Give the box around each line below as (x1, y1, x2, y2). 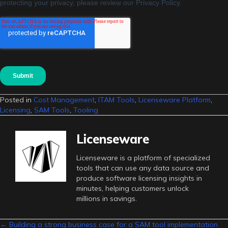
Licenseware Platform (138, 95, 211, 104)
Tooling (73, 105, 98, 115)
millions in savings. (76, 193, 137, 203)
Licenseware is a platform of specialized (76, 153, 210, 162)
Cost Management (34, 95, 95, 104)
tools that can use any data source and (76, 163, 209, 173)
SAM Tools (34, 105, 70, 115)
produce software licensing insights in (76, 173, 202, 183)
